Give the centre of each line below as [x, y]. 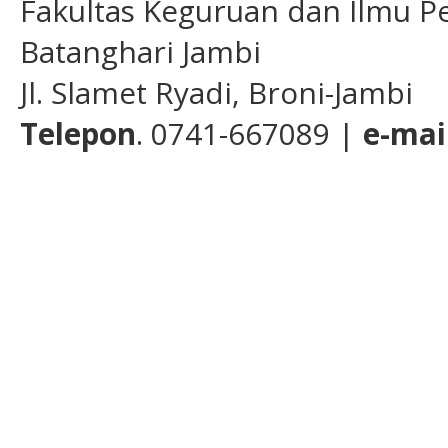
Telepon [78, 134]
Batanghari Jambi [140, 52]
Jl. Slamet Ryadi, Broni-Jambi [216, 93]
